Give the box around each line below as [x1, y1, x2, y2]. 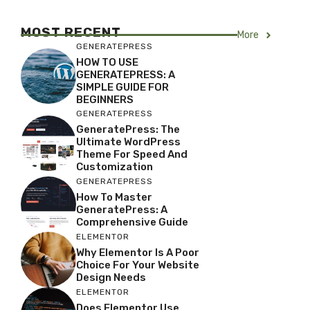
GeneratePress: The [76, 123, 180, 136]
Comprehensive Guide [76, 215, 188, 228]
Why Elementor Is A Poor [76, 246, 199, 259]
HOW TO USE [76, 56, 138, 69]
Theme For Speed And [76, 148, 188, 161]
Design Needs [76, 271, 146, 284]
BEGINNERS [76, 93, 134, 107]
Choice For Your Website [76, 258, 199, 271]
